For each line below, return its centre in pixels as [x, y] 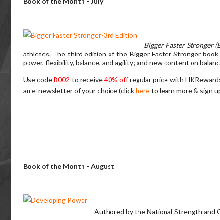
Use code [39, 80]
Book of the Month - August [69, 166]
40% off [117, 80]
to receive [88, 80]
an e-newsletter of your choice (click [79, 91]
